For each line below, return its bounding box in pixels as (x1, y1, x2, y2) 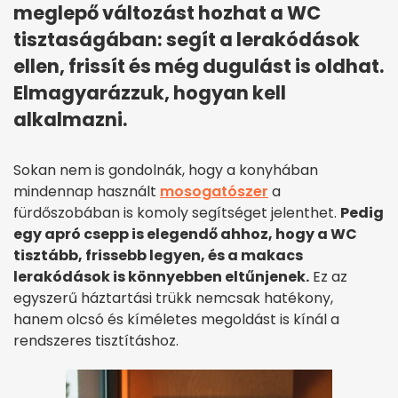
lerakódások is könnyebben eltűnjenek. (13, 267, 309, 288)
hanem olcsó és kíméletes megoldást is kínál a (13, 309, 339, 330)
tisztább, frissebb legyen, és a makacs (13, 245, 303, 267)
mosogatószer (160, 181, 268, 203)
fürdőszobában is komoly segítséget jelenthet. (13, 203, 340, 224)
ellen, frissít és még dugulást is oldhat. (13, 53, 384, 80)
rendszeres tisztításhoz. (13, 330, 179, 352)
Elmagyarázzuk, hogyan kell (13, 80, 286, 107)
